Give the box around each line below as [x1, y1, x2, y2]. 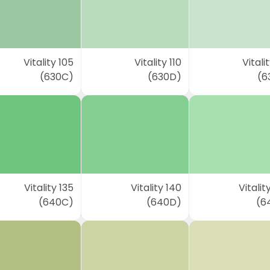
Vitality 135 [24, 181, 74, 195]
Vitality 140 [130, 181, 181, 195]
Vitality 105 [24, 55, 74, 69]
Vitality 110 [134, 55, 181, 69]
